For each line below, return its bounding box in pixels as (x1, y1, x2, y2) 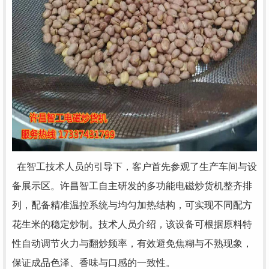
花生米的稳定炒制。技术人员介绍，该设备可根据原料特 (12, 219, 252, 229)
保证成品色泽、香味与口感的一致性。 (12, 257, 175, 268)
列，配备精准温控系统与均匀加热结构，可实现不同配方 (12, 199, 252, 210)
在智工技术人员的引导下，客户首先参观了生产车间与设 (12, 161, 257, 172)
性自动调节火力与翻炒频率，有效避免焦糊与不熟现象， (12, 238, 252, 249)
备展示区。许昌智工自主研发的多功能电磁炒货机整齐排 (12, 180, 252, 191)
